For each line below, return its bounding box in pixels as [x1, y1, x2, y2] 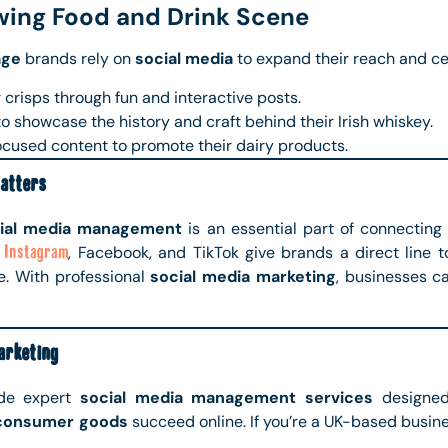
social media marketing [150, 265, 336, 287]
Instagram [3, 241, 69, 263]
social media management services [79, 387, 374, 409]
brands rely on [21, 48, 135, 70]
